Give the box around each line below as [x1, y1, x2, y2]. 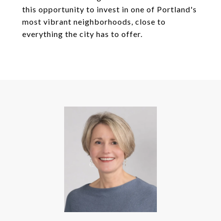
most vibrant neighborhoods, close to [22, 17, 166, 26]
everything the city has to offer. [22, 29, 143, 38]
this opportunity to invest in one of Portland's [22, 4, 197, 14]
